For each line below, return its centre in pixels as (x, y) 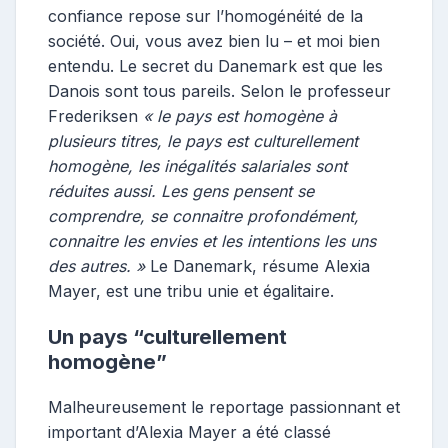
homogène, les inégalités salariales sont (197, 166)
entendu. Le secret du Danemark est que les (215, 66)
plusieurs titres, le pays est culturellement (203, 141)
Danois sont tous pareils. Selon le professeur (219, 91)
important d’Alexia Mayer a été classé (189, 431)
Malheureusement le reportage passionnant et (224, 406)
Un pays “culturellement (167, 337)
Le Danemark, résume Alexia (260, 266)
